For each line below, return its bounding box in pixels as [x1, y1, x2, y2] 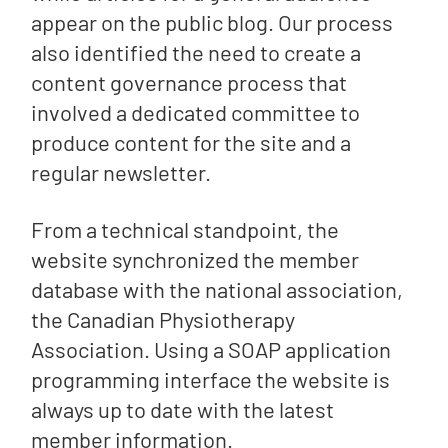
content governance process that [31, 68, 348, 95]
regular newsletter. [31, 158, 212, 185]
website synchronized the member [31, 245, 360, 272]
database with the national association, [31, 275, 404, 302]
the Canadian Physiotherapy [31, 305, 296, 332]
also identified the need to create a [31, 38, 362, 65]
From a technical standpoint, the [31, 215, 340, 242]
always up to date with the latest [31, 395, 335, 422]
